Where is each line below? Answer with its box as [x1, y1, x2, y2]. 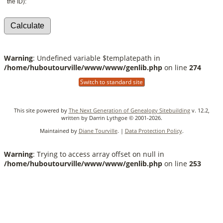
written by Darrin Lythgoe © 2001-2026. [61, 113, 162, 121]
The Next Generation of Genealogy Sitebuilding [68, 106, 190, 114]
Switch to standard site [78, 77, 144, 86]
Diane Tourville [78, 126, 117, 134]
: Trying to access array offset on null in [33, 149, 164, 159]
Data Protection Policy [124, 126, 182, 134]
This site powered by [13, 106, 69, 114]
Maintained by [39, 126, 79, 134]
